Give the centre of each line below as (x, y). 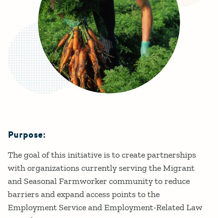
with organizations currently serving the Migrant (101, 168)
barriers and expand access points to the (84, 194)
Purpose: (27, 135)
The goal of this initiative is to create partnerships (102, 155)
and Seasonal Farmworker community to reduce (99, 181)
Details (40, 149)
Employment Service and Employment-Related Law (105, 208)
